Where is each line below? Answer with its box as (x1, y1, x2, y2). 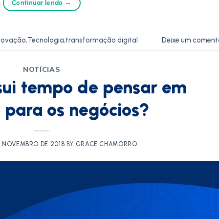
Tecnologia (27, 36, 64, 45)
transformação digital (66, 36, 138, 45)
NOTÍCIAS (22, 65, 61, 74)
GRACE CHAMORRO (75, 140, 137, 148)
